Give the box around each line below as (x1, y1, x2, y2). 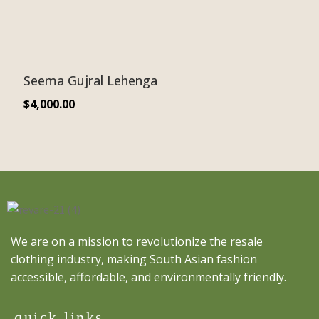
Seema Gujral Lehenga (23, 71, 157, 89)
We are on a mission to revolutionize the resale (11, 234, 263, 250)
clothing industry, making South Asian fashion (11, 251, 257, 268)
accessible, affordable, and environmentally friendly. (11, 269, 286, 286)
